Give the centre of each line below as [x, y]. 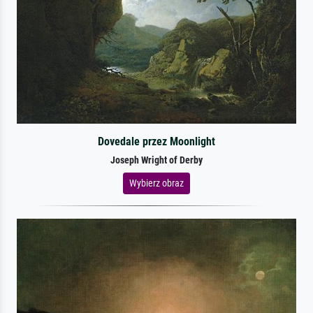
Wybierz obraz [156, 183]
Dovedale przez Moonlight [156, 141]
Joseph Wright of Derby [156, 160]
